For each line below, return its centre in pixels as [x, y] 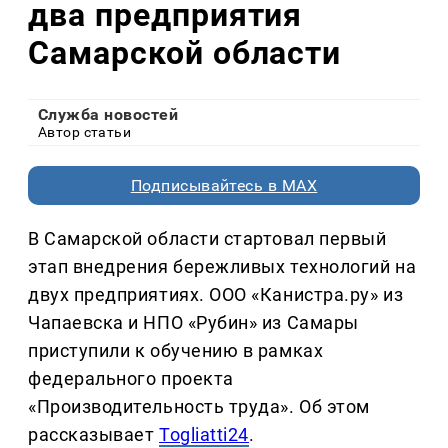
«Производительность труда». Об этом [199, 406]
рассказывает [94, 434]
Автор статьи [85, 131]
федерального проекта [131, 378]
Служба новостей [108, 114]
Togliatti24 [204, 434]
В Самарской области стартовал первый [207, 238]
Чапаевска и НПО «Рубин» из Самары [193, 322]
